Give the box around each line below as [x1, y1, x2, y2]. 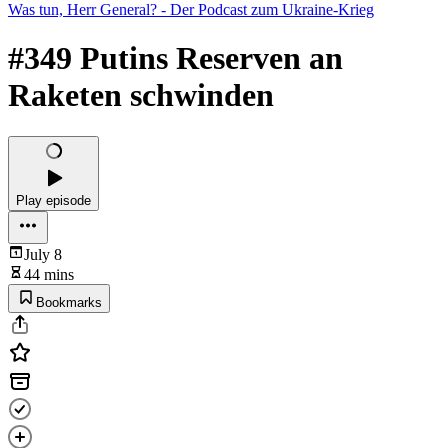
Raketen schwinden [8, 77, 274, 114]
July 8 [24, 245, 62, 263]
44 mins [24, 265, 74, 283]
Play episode [16, 192, 91, 208]
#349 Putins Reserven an [8, 40, 343, 77]
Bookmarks [36, 294, 102, 310]
